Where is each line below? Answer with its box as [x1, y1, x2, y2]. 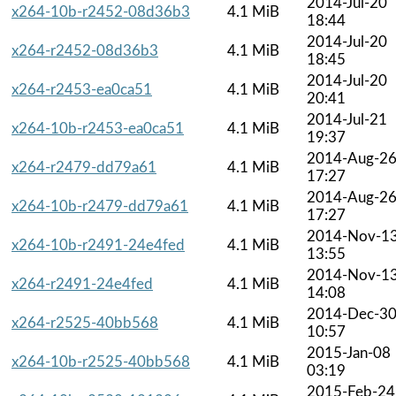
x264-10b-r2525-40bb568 [11, 354, 190, 369]
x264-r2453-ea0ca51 [11, 81, 152, 97]
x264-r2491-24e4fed [11, 276, 153, 292]
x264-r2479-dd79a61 [11, 159, 156, 175]
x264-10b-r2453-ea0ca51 [11, 120, 184, 136]
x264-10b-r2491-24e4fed [11, 237, 185, 253]
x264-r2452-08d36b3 [11, 42, 158, 58]
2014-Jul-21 [307, 111, 387, 127]
